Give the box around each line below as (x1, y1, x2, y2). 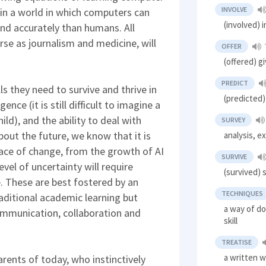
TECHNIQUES (221, 189, 264, 198)
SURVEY (221, 115, 246, 125)
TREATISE (221, 237, 252, 247)
